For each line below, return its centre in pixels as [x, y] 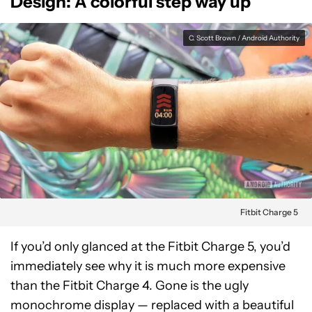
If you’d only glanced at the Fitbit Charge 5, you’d [150, 247]
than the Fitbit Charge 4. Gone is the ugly [130, 286]
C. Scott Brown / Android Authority [244, 38]
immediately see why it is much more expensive [148, 266]
